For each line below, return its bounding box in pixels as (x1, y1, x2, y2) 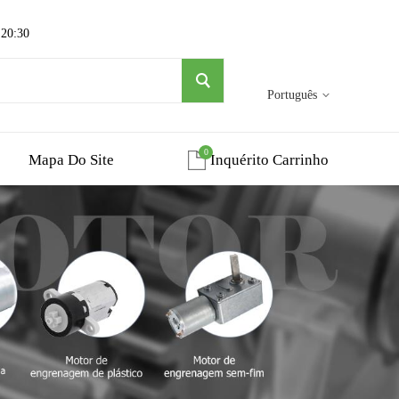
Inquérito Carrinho (209, 151, 329, 168)
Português (267, 88, 317, 102)
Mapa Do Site (28, 151, 114, 168)
